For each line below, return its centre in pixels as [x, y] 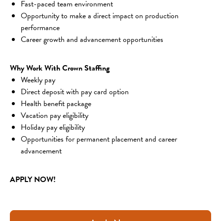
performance [40, 27]
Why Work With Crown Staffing [60, 68]
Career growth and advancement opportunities [92, 39]
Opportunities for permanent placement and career [100, 139]
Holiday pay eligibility [53, 127]
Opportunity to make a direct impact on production [101, 16]
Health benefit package [56, 103]
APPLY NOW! [33, 179]
